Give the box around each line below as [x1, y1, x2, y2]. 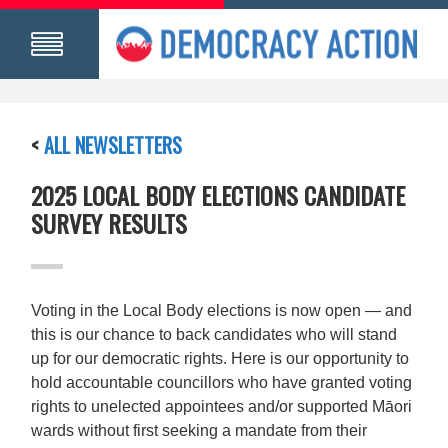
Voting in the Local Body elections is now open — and [31, 302, 413, 320]
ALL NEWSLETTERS [44, 130, 183, 161]
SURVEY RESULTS [31, 205, 188, 242]
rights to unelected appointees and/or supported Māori [31, 398, 413, 416]
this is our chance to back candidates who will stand [31, 326, 398, 344]
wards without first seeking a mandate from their [31, 422, 368, 440]
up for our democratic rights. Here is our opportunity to [31, 350, 410, 368]
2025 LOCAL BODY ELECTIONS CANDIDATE [31, 177, 406, 214]
